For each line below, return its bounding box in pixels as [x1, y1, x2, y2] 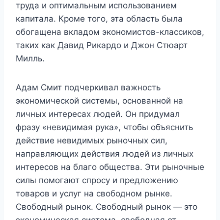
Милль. [16, 54, 45, 63]
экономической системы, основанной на [16, 96, 183, 106]
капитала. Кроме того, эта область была [16, 14, 183, 24]
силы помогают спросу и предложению [16, 175, 178, 185]
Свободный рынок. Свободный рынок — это [16, 202, 197, 212]
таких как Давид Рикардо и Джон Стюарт [16, 40, 188, 50]
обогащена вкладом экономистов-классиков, [16, 27, 204, 37]
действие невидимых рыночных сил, [16, 136, 167, 145]
